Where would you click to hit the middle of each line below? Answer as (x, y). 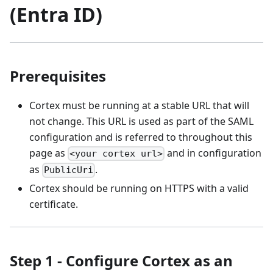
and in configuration (213, 153)
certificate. (54, 204)
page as (48, 153)
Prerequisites (58, 76)
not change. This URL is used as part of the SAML (141, 122)
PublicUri (69, 170)
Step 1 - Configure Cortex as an (121, 261)
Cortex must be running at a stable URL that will (139, 106)
